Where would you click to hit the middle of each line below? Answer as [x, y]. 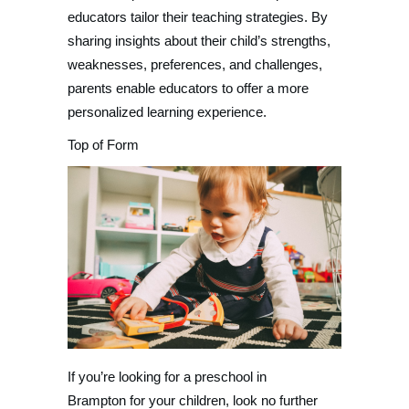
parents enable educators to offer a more [188, 88]
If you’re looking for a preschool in [167, 377]
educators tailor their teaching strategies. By [198, 17]
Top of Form [103, 145]
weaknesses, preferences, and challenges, [195, 64]
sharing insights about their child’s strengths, [199, 41]
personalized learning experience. [167, 112]
